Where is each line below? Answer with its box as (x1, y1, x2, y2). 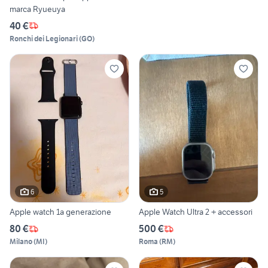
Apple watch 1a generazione (10, 206, 111, 218)
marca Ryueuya (10, 3, 65, 14)
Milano (10, 237, 32, 246)
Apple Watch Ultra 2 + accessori (139, 206, 252, 218)
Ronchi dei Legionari (10, 33, 78, 43)
